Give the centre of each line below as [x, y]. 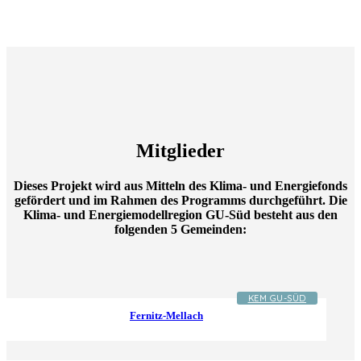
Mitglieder [180, 150]
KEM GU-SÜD [277, 298]
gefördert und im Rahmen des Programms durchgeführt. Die [180, 201]
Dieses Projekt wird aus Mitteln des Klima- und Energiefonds [180, 186]
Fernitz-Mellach [166, 315]
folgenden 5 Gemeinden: [180, 230]
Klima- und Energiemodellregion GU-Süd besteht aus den [180, 215]
